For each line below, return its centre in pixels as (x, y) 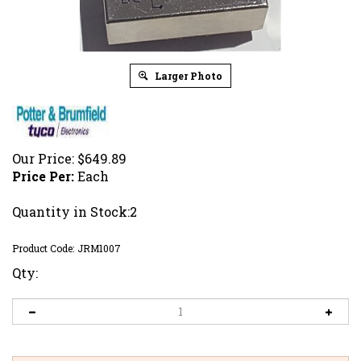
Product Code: (43, 248)
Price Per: (43, 176)
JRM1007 (99, 248)
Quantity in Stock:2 (75, 211)
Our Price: (43, 158)
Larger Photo (187, 75)
